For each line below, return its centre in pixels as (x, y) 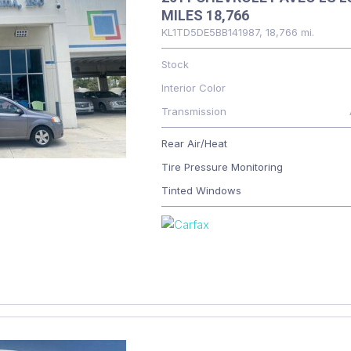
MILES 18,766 (205, 15)
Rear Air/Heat (194, 143)
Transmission (194, 111)
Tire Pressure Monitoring (222, 167)
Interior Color (193, 88)
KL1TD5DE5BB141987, (212, 32)
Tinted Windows (201, 190)
